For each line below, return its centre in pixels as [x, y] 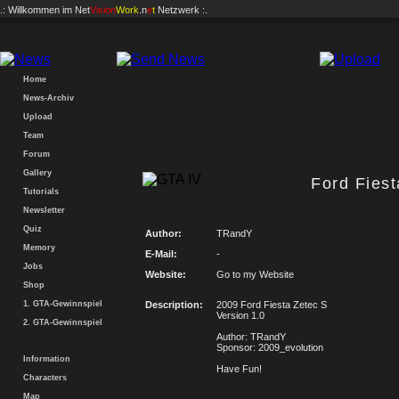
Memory [37, 248]
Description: [174, 305]
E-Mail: [161, 254]
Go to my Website [255, 274]
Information [44, 359]
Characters [42, 378]
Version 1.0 [240, 315]
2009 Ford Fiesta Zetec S [272, 305]
